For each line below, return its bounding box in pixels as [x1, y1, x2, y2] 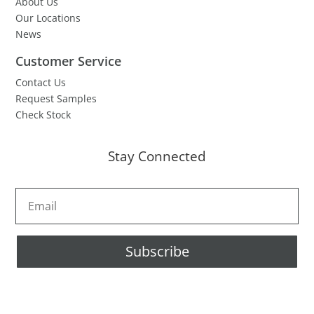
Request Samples [15, 91, 97, 105]
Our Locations [15, 11, 81, 25]
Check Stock [15, 107, 71, 121]
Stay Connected [108, 146, 206, 165]
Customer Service [15, 52, 122, 69]
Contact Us [15, 75, 67, 89]
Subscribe [125, 241, 189, 261]
